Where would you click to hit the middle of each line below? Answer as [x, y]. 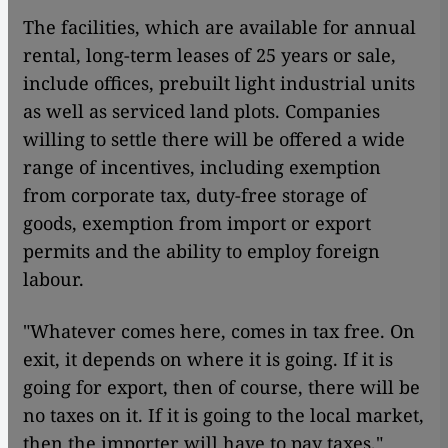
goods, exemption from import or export [197, 222]
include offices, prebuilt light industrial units [219, 82]
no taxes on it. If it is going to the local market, [223, 414]
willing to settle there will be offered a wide [214, 138]
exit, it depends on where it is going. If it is [208, 358]
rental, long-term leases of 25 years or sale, [209, 54]
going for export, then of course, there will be [221, 386]
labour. [53, 278]
